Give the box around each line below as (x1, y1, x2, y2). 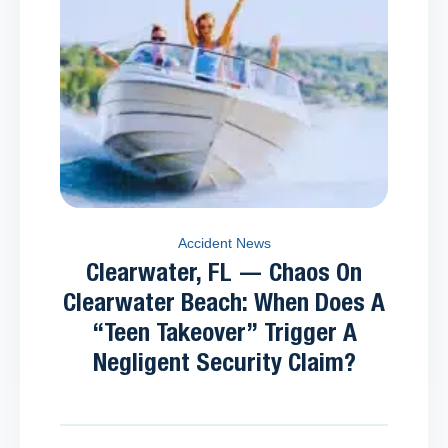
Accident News (177, 235, 271, 252)
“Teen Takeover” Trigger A (91, 321, 357, 347)
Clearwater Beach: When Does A (63, 291, 385, 317)
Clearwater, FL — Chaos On (86, 261, 362, 287)
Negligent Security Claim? (92, 351, 356, 377)
